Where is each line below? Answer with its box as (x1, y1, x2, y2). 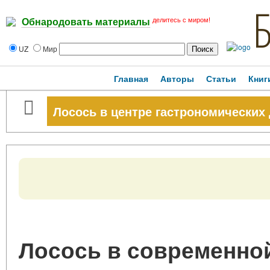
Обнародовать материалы (22, 17, 150, 28)
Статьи (206, 72, 236, 84)
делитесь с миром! (152, 16, 210, 24)
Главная (114, 72, 148, 84)
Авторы (160, 72, 194, 84)
